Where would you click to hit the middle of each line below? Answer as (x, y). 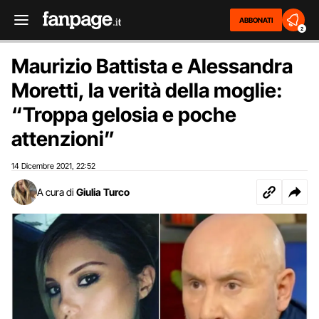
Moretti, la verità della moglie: (147, 90)
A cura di (56, 192)
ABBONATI (256, 20)
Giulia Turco (103, 192)
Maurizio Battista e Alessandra (152, 66)
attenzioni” (63, 139)
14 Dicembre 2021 (42, 166)
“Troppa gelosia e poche (124, 115)
